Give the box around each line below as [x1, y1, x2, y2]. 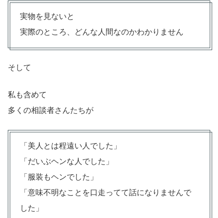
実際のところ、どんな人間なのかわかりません [20, 27, 183, 36]
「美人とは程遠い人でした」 [20, 141, 121, 150]
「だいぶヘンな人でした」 [20, 157, 113, 165]
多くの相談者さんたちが [8, 106, 93, 114]
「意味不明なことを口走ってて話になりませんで [20, 188, 191, 197]
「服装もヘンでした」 [20, 172, 98, 181]
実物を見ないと [20, 12, 74, 20]
